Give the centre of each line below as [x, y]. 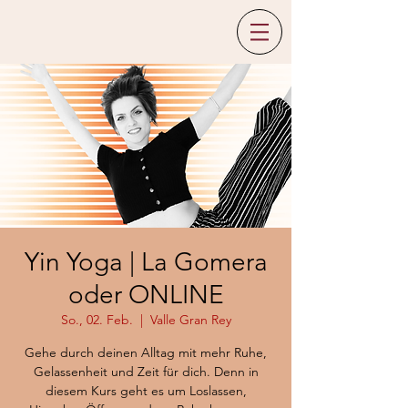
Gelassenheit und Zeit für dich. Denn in [146, 372]
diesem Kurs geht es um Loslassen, [146, 391]
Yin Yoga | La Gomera [146, 262]
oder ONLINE [146, 295]
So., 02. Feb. [97, 320]
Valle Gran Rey [190, 320]
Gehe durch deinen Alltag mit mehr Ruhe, [146, 352]
